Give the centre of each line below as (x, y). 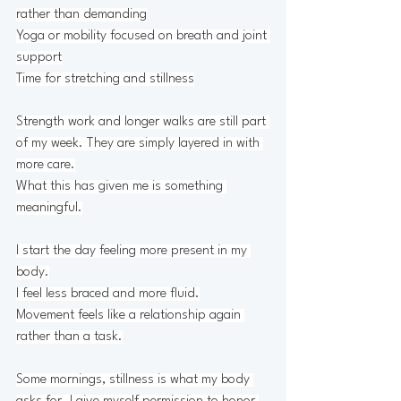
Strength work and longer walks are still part (143, 122)
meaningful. (49, 208)
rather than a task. (69, 337)
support (39, 57)
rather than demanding (81, 14)
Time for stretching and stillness (105, 79)
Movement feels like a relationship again (130, 315)
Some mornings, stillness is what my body (135, 380)
